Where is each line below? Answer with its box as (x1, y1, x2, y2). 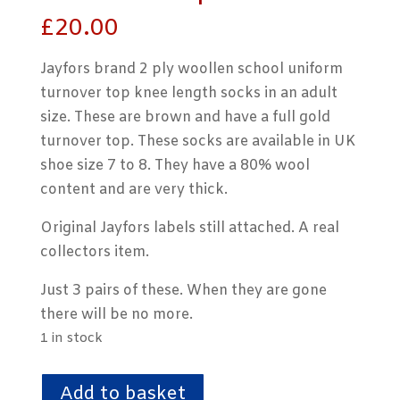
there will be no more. (39, 305, 193, 325)
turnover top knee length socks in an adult (39, 84, 337, 104)
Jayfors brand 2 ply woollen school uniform (39, 60, 343, 79)
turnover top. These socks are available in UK (39, 132, 355, 152)
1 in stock (39, 329, 103, 348)
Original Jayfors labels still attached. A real (39, 219, 339, 238)
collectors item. (39, 243, 149, 262)
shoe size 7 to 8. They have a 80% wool (39, 156, 310, 176)
